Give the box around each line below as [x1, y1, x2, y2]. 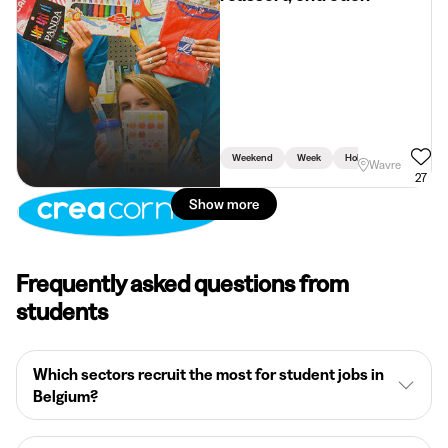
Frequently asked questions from [16, 269, 349, 299]
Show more [189, 195, 259, 214]
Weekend [232, 151, 274, 165]
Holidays [345, 151, 383, 165]
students [16, 297, 108, 327]
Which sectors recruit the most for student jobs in [33, 364, 384, 385]
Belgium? [33, 386, 98, 407]
